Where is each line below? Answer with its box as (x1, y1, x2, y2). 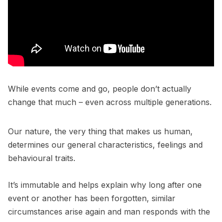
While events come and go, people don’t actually (8, 84, 191, 94)
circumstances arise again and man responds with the (8, 207, 210, 217)
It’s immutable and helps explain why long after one (8, 180, 202, 190)
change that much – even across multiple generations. (8, 97, 212, 108)
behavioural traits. (8, 153, 75, 164)
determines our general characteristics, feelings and (8, 140, 203, 150)
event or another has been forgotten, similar (8, 193, 175, 204)
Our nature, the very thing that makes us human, (8, 126, 193, 137)
